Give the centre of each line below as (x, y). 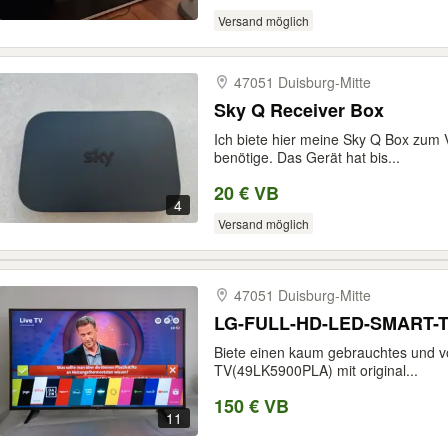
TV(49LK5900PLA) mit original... (316, 370)
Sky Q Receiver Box (299, 110)
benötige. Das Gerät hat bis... (307, 157)
